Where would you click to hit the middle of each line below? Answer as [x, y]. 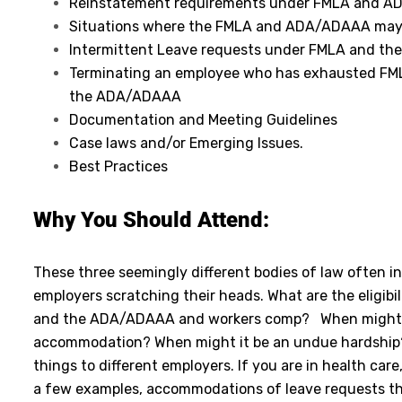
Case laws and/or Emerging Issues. [186, 143]
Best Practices [118, 166]
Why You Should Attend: [151, 219]
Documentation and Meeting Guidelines [203, 119]
